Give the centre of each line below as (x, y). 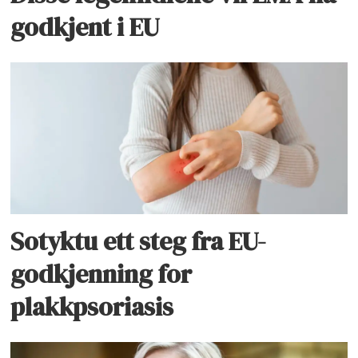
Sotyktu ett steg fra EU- (139, 241)
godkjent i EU (85, 28)
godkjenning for (101, 274)
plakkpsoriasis (92, 306)
